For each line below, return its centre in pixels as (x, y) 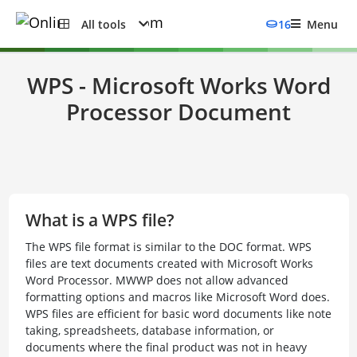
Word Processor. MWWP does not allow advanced (157, 280)
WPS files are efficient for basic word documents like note (178, 314)
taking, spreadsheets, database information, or (149, 330)
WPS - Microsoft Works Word (178, 85)
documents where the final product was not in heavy (166, 347)
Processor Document (178, 112)
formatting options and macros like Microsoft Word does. (177, 297)
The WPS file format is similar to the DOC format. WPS (168, 247)
